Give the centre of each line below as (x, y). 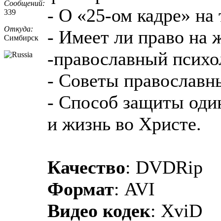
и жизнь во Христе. (124, 124)
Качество (86, 167)
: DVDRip (164, 167)
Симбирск (21, 37)
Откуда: (18, 29)
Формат (81, 189)
